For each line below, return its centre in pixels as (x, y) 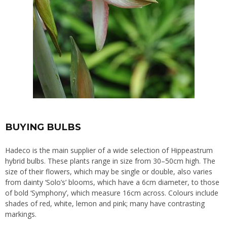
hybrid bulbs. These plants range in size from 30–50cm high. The (110, 161)
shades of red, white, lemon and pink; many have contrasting (105, 203)
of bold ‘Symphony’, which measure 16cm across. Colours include (112, 193)
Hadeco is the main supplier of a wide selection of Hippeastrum (109, 150)
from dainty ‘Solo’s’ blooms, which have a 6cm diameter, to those (112, 182)
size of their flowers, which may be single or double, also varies (109, 171)
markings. (21, 214)
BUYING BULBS (43, 127)
